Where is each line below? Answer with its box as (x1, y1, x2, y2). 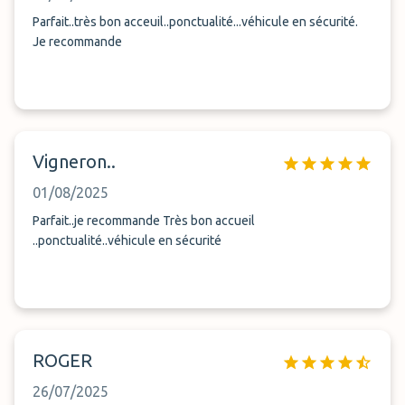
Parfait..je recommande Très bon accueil (33, 213, 163, 228)
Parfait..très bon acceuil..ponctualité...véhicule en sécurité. (33, 14, 99, 29)
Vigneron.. (33, 151, 116, 172)
